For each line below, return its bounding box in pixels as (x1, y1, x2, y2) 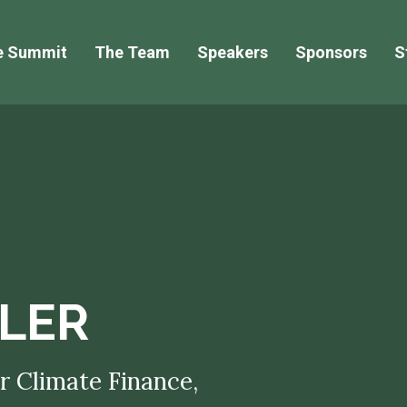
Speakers (196, 43, 268, 62)
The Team (94, 43, 170, 62)
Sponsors (294, 43, 367, 62)
